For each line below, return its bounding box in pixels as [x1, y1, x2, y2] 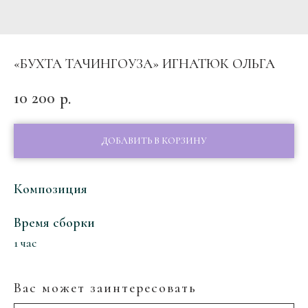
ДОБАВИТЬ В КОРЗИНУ [101, 134, 207, 146]
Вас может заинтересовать [14, 279, 197, 296]
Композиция [14, 180, 87, 197]
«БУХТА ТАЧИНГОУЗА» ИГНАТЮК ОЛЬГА [14, 56, 275, 72]
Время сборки [14, 214, 95, 231]
